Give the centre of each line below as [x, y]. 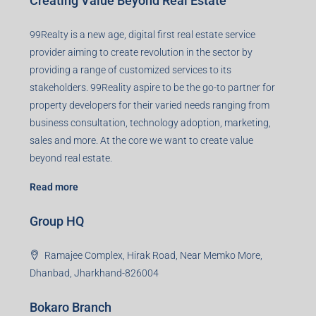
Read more [54, 187]
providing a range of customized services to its [130, 70]
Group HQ [57, 221]
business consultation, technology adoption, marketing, [150, 123]
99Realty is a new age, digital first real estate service [142, 35]
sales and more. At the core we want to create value [141, 141]
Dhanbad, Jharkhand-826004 [94, 273]
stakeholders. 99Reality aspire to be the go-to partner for [152, 88]
